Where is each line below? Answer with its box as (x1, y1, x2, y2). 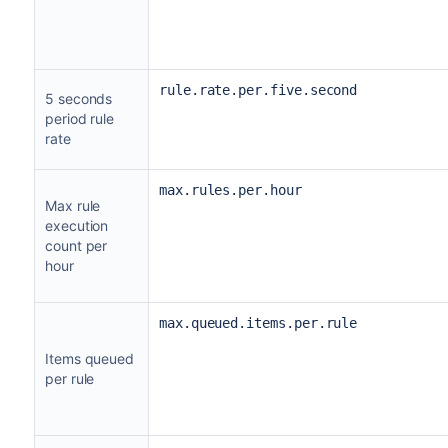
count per (44, 236, 108, 254)
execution (44, 216, 109, 234)
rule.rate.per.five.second (158, 81, 358, 98)
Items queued (44, 349, 135, 367)
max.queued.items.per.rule (158, 314, 358, 331)
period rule (44, 109, 115, 127)
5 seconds (44, 89, 113, 107)
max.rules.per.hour (158, 181, 302, 198)
